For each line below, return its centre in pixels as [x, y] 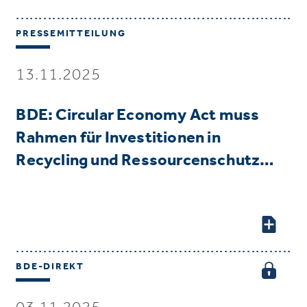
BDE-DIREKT [50, 266]
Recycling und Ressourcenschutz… [145, 159]
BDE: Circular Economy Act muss [138, 114]
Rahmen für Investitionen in [118, 137]
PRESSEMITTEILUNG [71, 33]
